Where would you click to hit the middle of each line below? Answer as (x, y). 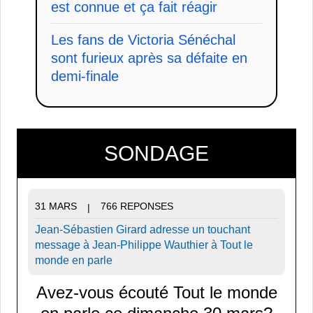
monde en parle (74, 260)
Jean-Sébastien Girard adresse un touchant (143, 229)
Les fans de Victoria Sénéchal (143, 40)
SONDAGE (156, 154)
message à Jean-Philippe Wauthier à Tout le (144, 245)
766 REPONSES (137, 206)
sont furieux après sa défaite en (149, 58)
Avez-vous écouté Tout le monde (156, 292)
